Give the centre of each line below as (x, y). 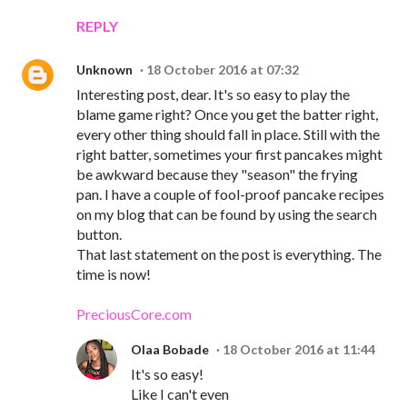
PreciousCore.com (134, 314)
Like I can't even (180, 394)
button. (99, 234)
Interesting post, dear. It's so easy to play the (213, 94)
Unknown (104, 70)
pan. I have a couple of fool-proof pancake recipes (230, 194)
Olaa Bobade (170, 350)
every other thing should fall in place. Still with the (228, 134)
